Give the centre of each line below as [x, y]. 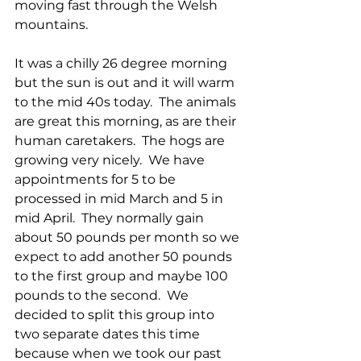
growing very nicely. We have [111, 160]
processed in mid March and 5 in [120, 199]
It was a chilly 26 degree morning [122, 64]
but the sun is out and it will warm [126, 83]
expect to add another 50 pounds [125, 257]
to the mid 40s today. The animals [127, 102]
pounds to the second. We [103, 296]
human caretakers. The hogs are [121, 141]
